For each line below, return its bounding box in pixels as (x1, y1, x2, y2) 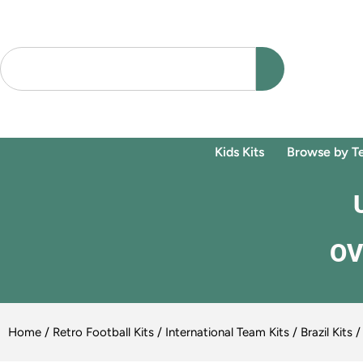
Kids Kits (215, 143, 264, 160)
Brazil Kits (301, 325, 352, 340)
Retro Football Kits (53, 325, 154, 340)
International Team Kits (165, 325, 289, 340)
